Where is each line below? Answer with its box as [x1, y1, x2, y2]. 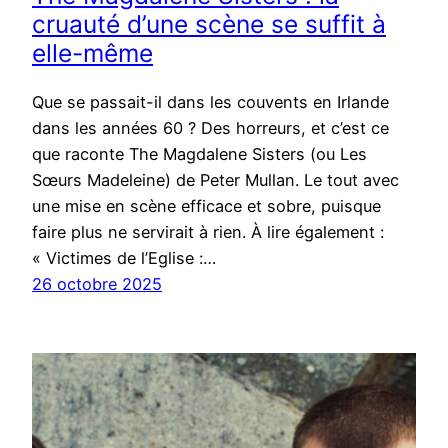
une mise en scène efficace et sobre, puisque [32, 195, 381, 216]
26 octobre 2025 [32, 273, 162, 294]
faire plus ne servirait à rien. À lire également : [32, 221, 384, 242]
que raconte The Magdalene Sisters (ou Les [32, 143, 367, 164]
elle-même [32, 38, 153, 69]
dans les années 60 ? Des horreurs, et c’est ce [32, 117, 389, 138]
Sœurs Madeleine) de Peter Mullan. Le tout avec [32, 169, 399, 190]
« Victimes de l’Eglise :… [32, 247, 216, 268]
